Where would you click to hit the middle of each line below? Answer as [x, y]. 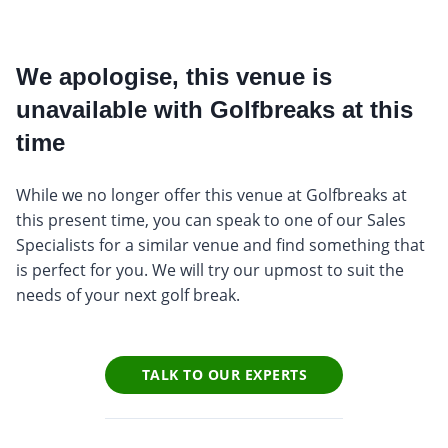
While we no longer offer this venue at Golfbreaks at [211, 194]
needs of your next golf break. [128, 294]
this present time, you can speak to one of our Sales [211, 219]
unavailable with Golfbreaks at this [214, 109]
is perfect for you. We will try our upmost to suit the [210, 269]
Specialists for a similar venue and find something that [220, 244]
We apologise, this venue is [174, 76]
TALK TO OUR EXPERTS [224, 375]
